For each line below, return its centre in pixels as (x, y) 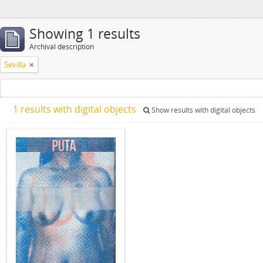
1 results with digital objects (76, 109)
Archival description (62, 47)
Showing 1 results (85, 34)
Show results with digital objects (203, 110)
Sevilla (15, 65)
